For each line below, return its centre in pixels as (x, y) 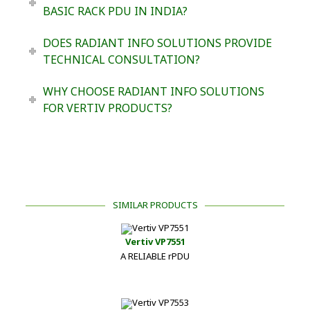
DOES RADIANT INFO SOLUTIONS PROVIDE (157, 43)
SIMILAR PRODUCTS (155, 204)
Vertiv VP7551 (155, 241)
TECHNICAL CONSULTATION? (121, 59)
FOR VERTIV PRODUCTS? (107, 108)
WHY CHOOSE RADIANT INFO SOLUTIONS (153, 91)
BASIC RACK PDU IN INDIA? (115, 11)
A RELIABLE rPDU (155, 256)
